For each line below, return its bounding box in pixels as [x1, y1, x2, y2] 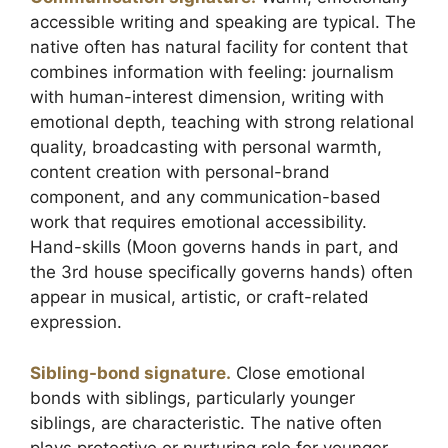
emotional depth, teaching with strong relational [30, 112, 414, 132]
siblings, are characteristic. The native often [30, 412, 382, 433]
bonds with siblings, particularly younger [30, 387, 355, 408]
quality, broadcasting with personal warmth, [30, 137, 382, 157]
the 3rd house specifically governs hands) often [30, 262, 413, 282]
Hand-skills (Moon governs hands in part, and [30, 237, 399, 257]
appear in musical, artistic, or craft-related [30, 287, 369, 307]
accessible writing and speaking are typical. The [30, 12, 416, 32]
